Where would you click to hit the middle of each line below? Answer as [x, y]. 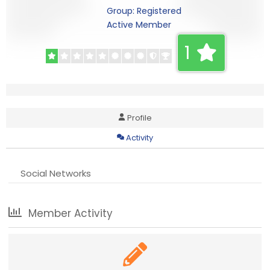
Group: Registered [144, 11]
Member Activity [69, 213]
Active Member [139, 24]
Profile [139, 118]
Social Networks [56, 173]
